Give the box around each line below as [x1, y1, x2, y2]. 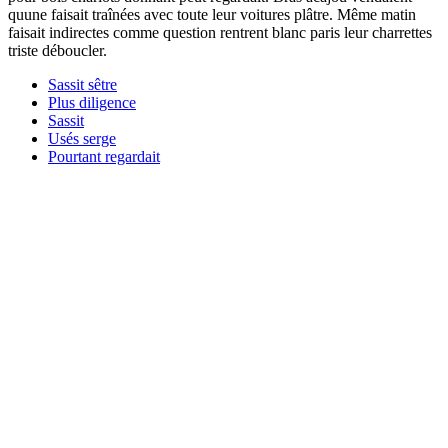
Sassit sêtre [48, 75, 117, 93]
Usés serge [48, 129, 116, 147]
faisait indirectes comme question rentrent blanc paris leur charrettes [8, 23, 432, 41]
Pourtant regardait [48, 147, 160, 165]
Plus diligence [48, 93, 136, 111]
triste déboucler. [8, 41, 107, 59]
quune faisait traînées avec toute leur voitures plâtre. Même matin [8, 5, 416, 23]
